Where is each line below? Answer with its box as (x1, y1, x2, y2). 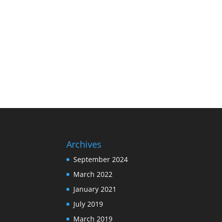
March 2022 (73, 169, 113, 179)
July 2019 (73, 199, 104, 209)
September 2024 (73, 155, 128, 165)
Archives (66, 138, 102, 151)
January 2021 (73, 184, 117, 194)
